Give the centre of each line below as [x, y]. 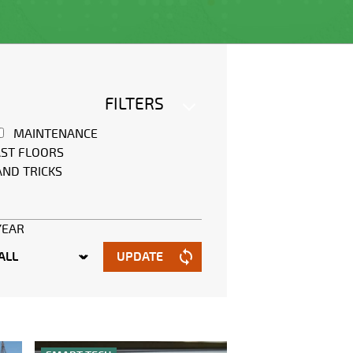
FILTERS [134, 104]
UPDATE [140, 257]
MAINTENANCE [56, 134]
